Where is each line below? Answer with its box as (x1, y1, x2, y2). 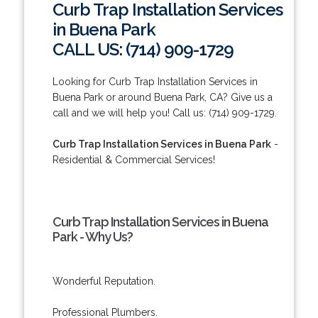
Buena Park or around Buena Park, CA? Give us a (52, 91, 273, 103)
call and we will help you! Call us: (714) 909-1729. (52, 106, 277, 119)
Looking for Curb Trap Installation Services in (52, 75, 258, 87)
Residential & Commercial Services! (52, 153, 215, 165)
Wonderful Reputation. (52, 275, 155, 287)
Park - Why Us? (52, 229, 133, 244)
